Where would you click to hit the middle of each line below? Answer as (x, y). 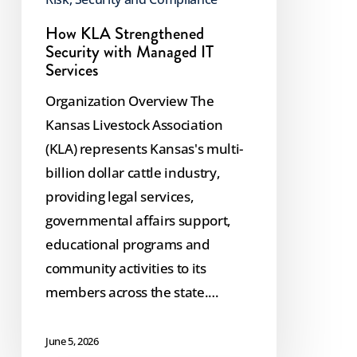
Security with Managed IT (129, 51)
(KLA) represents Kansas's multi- (144, 148)
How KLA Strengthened (124, 33)
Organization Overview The (129, 100)
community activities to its (126, 268)
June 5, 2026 (72, 341)
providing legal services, (120, 196)
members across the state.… (132, 292)
